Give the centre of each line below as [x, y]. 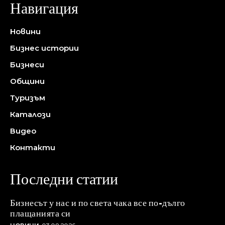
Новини [25, 32]
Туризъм [28, 98]
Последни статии [64, 178]
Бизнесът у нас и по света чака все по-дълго [98, 202]
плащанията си [40, 213]
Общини [27, 81]
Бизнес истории [44, 48]
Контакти [33, 148]
